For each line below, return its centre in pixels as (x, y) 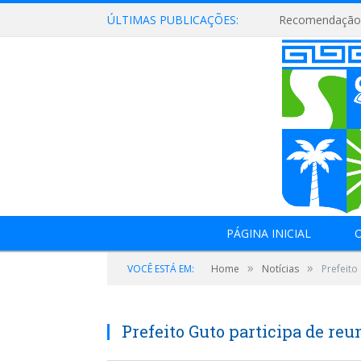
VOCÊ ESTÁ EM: (161, 269)
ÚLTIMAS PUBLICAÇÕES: (173, 20)
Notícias (280, 269)
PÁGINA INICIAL (268, 233)
